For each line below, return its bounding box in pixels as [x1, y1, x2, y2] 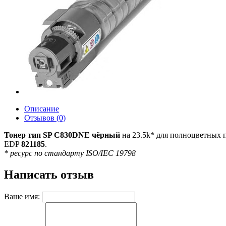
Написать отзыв [4, 167, 94, 181]
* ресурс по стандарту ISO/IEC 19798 [4, 149, 136, 157]
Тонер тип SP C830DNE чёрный [4, 131, 120, 139]
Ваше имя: [4, 192, 40, 201]
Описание [24, 104, 59, 113]
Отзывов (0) [24, 114, 66, 122]
